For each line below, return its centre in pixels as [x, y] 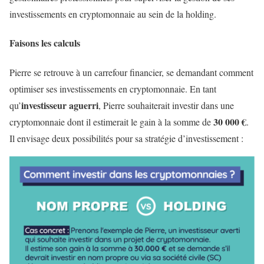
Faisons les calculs [46, 43]
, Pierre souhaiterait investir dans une [166, 105]
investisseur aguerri [60, 105]
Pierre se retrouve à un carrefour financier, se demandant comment [131, 72]
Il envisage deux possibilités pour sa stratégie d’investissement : [126, 138]
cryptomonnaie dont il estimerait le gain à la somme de [111, 121]
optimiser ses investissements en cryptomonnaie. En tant [113, 88]
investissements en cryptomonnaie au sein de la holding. [113, 14]
